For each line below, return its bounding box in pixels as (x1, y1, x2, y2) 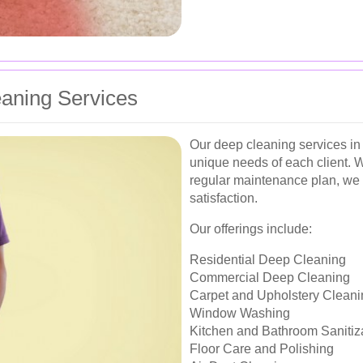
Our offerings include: (190, 221, 312, 236)
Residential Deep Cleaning (190, 252, 346, 267)
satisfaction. (190, 190, 258, 205)
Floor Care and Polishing (190, 341, 334, 356)
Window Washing (190, 305, 290, 320)
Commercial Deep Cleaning (190, 270, 350, 284)
